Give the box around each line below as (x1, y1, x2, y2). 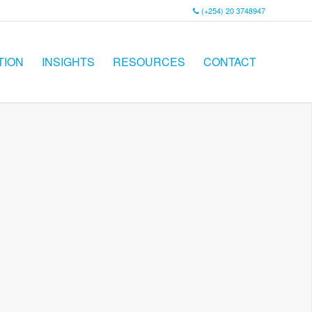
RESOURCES (113, 54, 185, 70)
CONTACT (203, 54, 256, 70)
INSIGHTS (42, 54, 95, 70)
